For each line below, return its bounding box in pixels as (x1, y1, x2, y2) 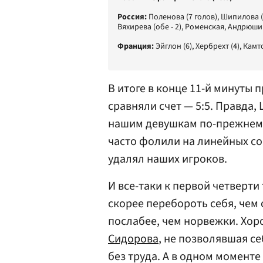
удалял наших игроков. (108, 151, 227, 167)
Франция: (117, 41, 154, 52)
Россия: (117, 11, 147, 23)
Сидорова (108, 231, 159, 247)
